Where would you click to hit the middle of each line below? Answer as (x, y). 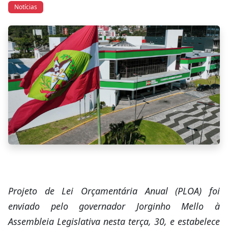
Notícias (26, 7)
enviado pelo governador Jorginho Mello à (114, 206)
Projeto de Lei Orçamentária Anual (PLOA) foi (114, 191)
